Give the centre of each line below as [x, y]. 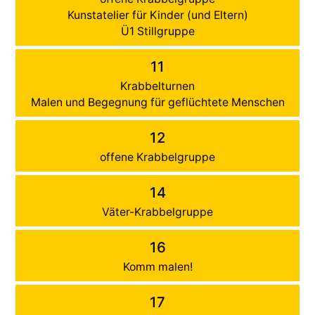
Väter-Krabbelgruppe [157, 212]
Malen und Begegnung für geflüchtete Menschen [157, 102]
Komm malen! [157, 266]
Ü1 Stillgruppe [157, 31]
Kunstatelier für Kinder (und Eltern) [157, 15]
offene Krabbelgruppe [157, 157]
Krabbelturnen [157, 86]
